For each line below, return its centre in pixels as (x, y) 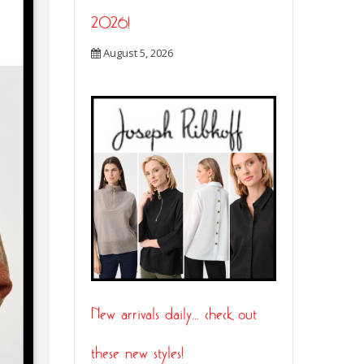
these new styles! (137, 352)
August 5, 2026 (137, 52)
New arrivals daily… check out (174, 313)
